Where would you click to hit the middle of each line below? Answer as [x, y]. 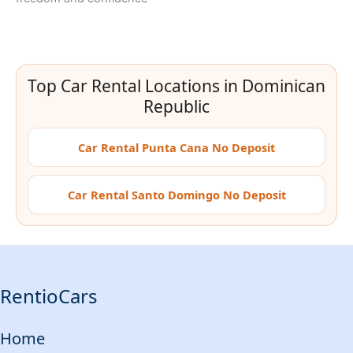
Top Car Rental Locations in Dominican [176, 86]
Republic [176, 107]
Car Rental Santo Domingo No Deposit [176, 195]
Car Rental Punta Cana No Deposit [176, 148]
